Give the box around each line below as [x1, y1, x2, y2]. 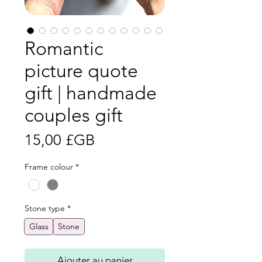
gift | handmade [25, 82, 157, 105]
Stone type [25, 202, 65, 213]
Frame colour [25, 161, 73, 173]
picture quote [25, 60, 138, 82]
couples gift [25, 104, 123, 127]
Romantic [25, 37, 103, 60]
